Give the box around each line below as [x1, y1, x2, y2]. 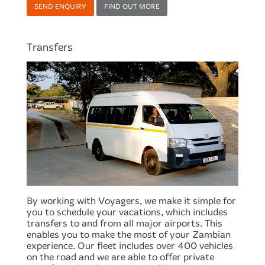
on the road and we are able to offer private [27, 251, 214, 263]
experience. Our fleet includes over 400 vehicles [27, 240, 233, 252]
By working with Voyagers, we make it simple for [27, 195, 236, 207]
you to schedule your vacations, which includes [27, 206, 228, 218]
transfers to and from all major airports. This [27, 218, 222, 230]
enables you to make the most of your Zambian [27, 229, 231, 241]
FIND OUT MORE [104, 2, 160, 11]
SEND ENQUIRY [34, 2, 86, 11]
